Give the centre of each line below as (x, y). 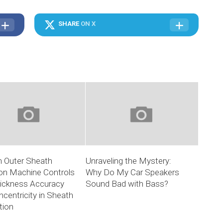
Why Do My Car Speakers (133, 172)
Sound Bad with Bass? (127, 184)
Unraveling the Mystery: (129, 161)
